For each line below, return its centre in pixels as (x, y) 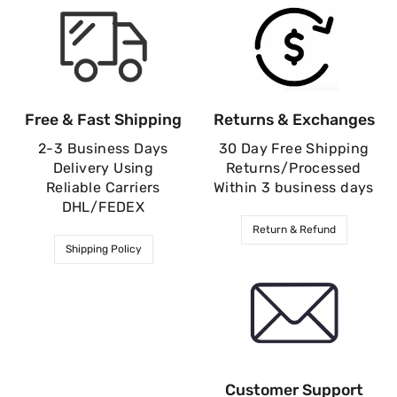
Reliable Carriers (103, 187)
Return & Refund (294, 229)
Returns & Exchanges (294, 119)
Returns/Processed (294, 167)
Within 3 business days (294, 187)
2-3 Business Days (103, 148)
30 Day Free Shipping (294, 148)
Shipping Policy (103, 249)
